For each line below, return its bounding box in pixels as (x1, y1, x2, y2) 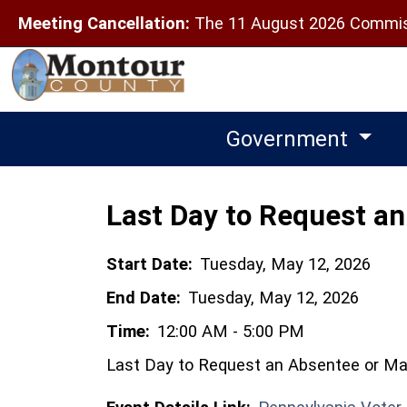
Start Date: (106, 253, 193, 273)
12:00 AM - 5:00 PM (157, 321, 304, 341)
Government (225, 125, 353, 152)
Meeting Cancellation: (18, 14, 190, 33)
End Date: (106, 287, 181, 307)
